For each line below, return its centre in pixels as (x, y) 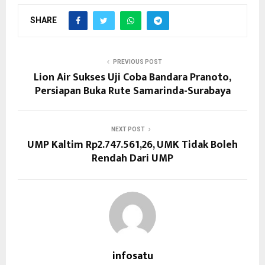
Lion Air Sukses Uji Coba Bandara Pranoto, (132, 77)
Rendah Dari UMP (132, 159)
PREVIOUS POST (137, 62)
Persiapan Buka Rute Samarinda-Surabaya (132, 91)
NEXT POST (128, 129)
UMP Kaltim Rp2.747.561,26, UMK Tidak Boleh (132, 145)
